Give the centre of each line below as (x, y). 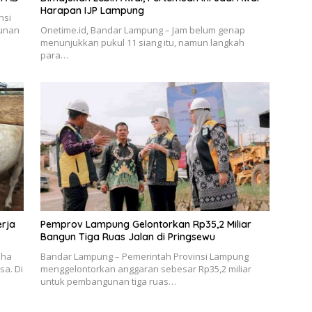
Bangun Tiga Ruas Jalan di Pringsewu (127, 237)
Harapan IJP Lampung (92, 10)
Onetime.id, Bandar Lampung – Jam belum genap (142, 30)
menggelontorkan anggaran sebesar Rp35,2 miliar (146, 269)
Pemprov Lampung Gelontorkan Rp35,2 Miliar (146, 225)
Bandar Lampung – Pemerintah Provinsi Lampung (144, 257)
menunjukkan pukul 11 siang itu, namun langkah (142, 42)
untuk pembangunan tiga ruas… (108, 282)
